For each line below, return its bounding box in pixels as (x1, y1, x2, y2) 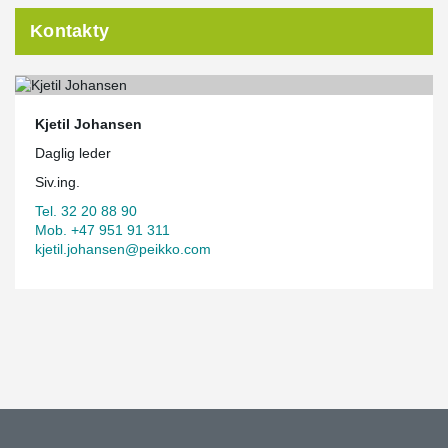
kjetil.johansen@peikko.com (35, 240, 211, 257)
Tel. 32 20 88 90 (35, 202, 137, 219)
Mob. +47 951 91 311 (35, 221, 170, 238)
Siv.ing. (35, 173, 80, 190)
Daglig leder (35, 144, 111, 161)
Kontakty (30, 21, 110, 41)
